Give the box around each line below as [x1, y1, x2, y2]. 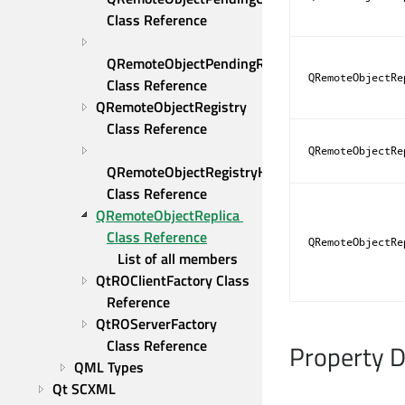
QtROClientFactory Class [96, 269, 250, 291]
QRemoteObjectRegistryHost [107, 161, 287, 183]
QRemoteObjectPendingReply [107, 52, 291, 74]
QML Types [74, 356, 144, 378]
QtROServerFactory [96, 313, 217, 334]
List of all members [118, 248, 238, 269]
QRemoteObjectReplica [96, 204, 240, 226]
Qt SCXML [52, 378, 116, 400]
